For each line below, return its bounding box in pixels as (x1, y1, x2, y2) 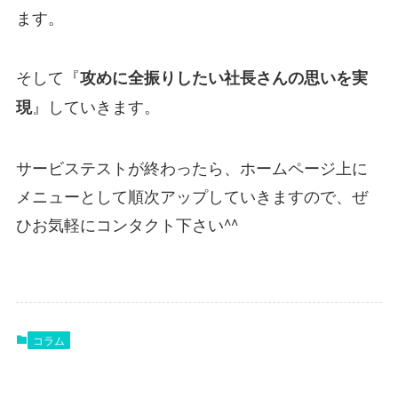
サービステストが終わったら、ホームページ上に (15, 155, 368, 179)
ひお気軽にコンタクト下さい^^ (15, 212, 238, 236)
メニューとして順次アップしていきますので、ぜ (15, 184, 368, 208)
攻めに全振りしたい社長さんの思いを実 (79, 66, 368, 90)
